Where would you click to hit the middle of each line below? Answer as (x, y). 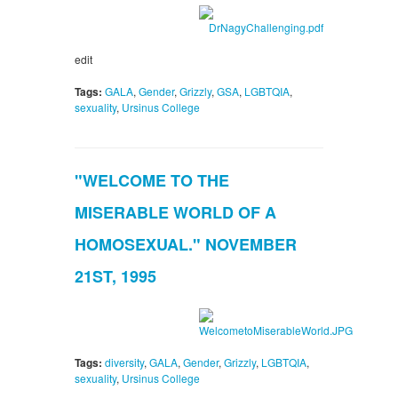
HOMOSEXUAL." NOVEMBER (186, 245)
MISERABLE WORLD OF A (175, 213)
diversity (124, 362)
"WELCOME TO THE (152, 181)
